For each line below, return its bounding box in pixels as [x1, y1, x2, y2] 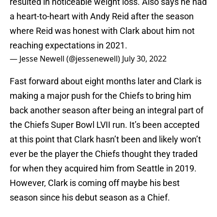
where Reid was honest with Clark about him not [10, 26, 195, 36]
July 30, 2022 [122, 53, 167, 64]
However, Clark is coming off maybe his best [10, 178, 180, 188]
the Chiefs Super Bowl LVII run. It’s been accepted [10, 120, 200, 130]
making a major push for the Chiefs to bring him [10, 91, 191, 101]
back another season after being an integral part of [10, 105, 203, 116]
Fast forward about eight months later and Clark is [10, 76, 201, 87]
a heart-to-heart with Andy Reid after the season [10, 11, 194, 22]
